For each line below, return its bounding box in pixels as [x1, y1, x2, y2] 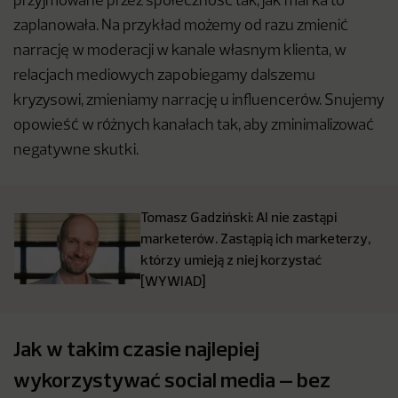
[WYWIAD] [140, 272, 205, 291]
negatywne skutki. [13, 143, 141, 159]
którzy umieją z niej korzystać [140, 251, 322, 269]
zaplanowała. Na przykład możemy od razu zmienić [13, 19, 348, 35]
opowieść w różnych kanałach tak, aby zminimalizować [13, 118, 374, 134]
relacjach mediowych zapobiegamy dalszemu [13, 68, 315, 84]
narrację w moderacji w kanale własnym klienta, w [13, 44, 346, 60]
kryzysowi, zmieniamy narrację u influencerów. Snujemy [13, 93, 385, 109]
